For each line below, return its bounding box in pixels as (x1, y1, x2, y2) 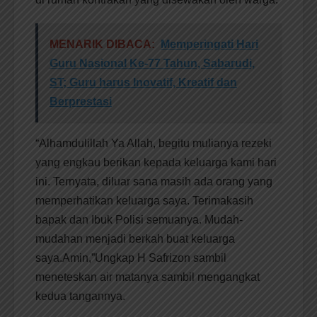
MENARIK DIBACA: (50, 38, 155, 51)
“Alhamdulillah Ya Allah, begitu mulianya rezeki (35, 137, 272, 150)
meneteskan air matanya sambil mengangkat (35, 271, 260, 284)
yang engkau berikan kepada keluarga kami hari (35, 156, 277, 169)
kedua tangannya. (35, 290, 125, 303)
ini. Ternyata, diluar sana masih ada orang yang (35, 175, 272, 188)
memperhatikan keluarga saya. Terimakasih (35, 195, 253, 207)
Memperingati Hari (161, 38, 258, 51)
